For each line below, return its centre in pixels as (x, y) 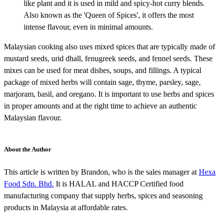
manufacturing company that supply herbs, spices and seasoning (103, 195)
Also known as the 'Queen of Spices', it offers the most (109, 15)
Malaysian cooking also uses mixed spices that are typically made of (110, 46)
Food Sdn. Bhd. (29, 184)
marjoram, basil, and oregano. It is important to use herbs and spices (109, 94)
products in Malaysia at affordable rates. (66, 207)
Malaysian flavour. (33, 117)
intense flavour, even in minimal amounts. (88, 27)
